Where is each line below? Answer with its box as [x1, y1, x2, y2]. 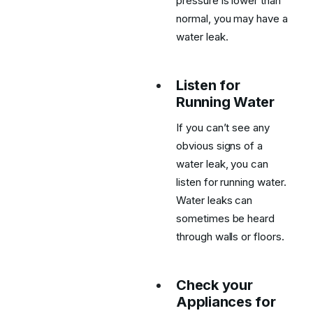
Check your [176, 277, 253, 293]
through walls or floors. [176, 230, 284, 243]
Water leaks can [176, 194, 253, 207]
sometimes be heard [176, 212, 275, 225]
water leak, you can [176, 157, 269, 170]
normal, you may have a [176, 12, 288, 25]
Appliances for [176, 293, 276, 310]
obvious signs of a [176, 139, 263, 152]
